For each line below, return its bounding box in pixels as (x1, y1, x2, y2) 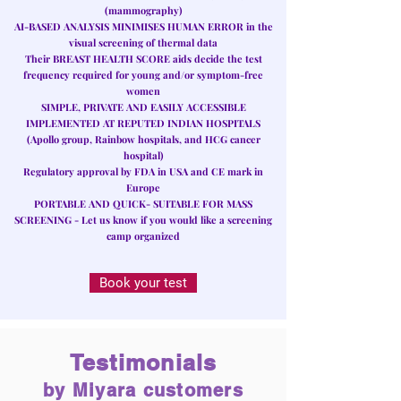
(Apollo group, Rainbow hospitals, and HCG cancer (26, 132, 260, 146)
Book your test (99, 274, 187, 291)
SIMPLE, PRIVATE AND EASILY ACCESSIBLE (40, 99, 246, 114)
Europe (126, 180, 160, 194)
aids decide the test (169, 51, 262, 65)
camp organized (107, 228, 180, 243)
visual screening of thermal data (69, 35, 218, 49)
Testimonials (69, 348, 218, 376)
